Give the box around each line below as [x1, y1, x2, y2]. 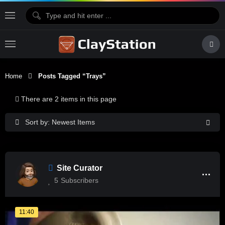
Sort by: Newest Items [25, 118, 95, 126]
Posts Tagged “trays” [32, 72, 106, 80]
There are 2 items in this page [21, 95, 117, 103]
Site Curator [57, 164, 102, 172]
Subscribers [61, 176, 98, 184]
